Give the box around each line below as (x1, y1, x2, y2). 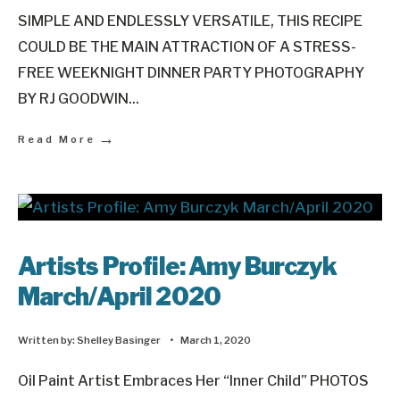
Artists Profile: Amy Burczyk (18, 252, 337, 281)
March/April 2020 (18, 282, 221, 312)
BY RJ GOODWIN (18, 89, 129, 107)
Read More (18, 133, 96, 146)
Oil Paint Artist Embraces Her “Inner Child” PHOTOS (18, 371, 369, 389)
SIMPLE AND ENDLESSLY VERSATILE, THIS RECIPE (18, 12, 362, 29)
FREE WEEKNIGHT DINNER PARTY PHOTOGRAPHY (18, 63, 364, 81)
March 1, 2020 (180, 334, 251, 346)
